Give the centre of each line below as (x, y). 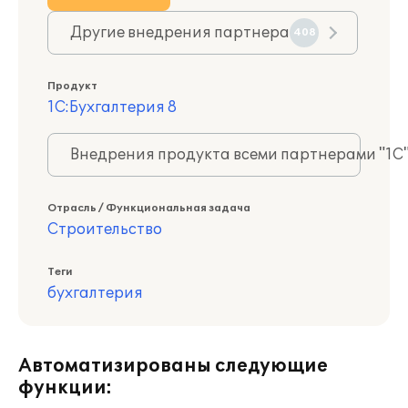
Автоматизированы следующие (173, 366)
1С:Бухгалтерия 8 (112, 107)
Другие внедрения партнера (180, 33)
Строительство (105, 229)
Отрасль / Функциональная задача (149, 208)
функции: (65, 388)
